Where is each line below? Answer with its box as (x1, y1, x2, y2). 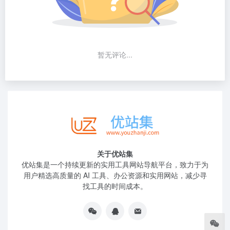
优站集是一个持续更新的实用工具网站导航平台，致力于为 (22, 159, 208, 169)
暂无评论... (98, 49, 132, 60)
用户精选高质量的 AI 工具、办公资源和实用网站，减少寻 (23, 170, 207, 180)
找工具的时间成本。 (83, 181, 147, 191)
